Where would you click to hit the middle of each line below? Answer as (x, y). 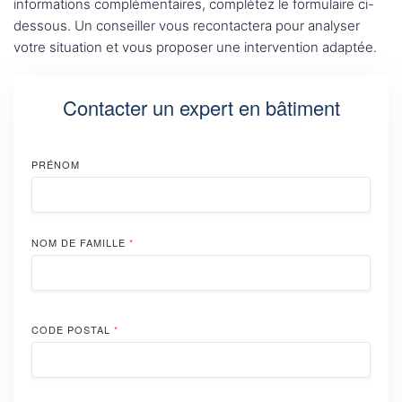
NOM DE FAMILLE (80, 243)
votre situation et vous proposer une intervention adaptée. (195, 48)
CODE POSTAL (73, 330)
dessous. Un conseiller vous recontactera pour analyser (187, 26)
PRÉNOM (56, 165)
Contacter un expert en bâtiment (201, 108)
